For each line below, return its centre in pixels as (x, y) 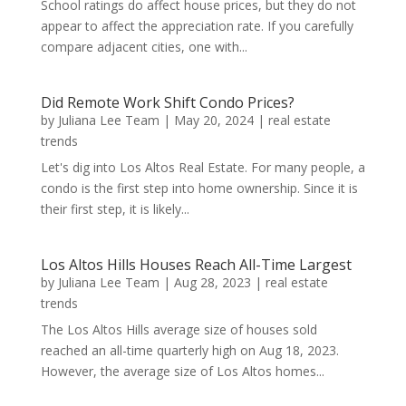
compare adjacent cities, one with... (144, 47)
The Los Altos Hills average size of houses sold (179, 329)
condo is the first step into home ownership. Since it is (199, 188)
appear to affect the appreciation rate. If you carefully (197, 26)
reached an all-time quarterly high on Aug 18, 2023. (189, 350)
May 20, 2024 (213, 120)
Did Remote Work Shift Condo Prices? (167, 102)
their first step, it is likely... (115, 209)
